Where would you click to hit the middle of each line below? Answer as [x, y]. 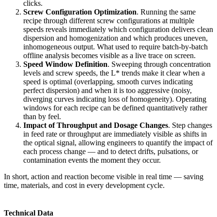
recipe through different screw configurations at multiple [109, 20]
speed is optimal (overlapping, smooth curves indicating [108, 81]
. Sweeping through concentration [159, 64]
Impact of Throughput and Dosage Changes [96, 125]
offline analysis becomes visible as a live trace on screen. [109, 55]
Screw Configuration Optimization [80, 12]
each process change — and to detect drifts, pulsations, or [111, 151]
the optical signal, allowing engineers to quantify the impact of [118, 142]
